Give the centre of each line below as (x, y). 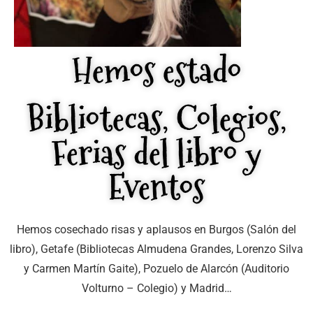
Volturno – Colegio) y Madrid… (156, 288)
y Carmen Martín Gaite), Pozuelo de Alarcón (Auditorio (156, 268)
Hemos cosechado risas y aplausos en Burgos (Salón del (156, 229)
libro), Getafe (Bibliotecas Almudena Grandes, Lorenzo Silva (156, 249)
